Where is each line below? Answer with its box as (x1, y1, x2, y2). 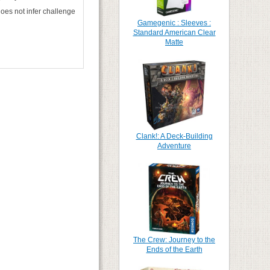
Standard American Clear (133, 28, 216, 37)
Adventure (157, 142, 191, 150)
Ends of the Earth (146, 245, 202, 254)
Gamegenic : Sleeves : (137, 19, 211, 27)
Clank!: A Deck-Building (136, 132, 213, 140)
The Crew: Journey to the (133, 236, 215, 244)
